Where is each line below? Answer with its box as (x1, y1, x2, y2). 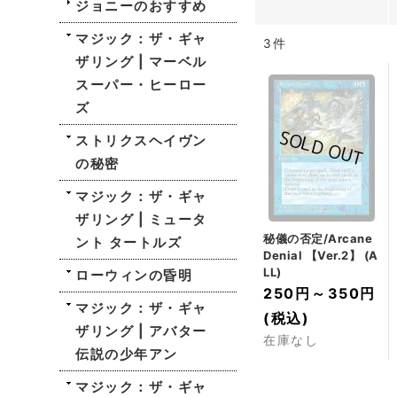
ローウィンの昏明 (75, 267, 193, 284)
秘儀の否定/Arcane (263, 231, 373, 245)
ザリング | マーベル (75, 53, 207, 70)
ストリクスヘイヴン (75, 132, 207, 149)
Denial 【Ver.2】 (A (263, 248, 378, 262)
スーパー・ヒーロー (75, 76, 207, 93)
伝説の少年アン (75, 346, 178, 362)
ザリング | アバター (75, 323, 207, 339)
